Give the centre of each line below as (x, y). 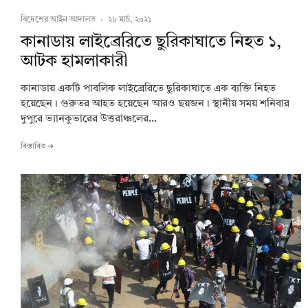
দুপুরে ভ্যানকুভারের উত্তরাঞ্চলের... (89, 120)
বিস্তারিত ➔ (37, 147)
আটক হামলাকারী (74, 62)
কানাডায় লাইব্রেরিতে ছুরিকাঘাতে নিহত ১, (151, 43)
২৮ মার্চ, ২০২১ (130, 20)
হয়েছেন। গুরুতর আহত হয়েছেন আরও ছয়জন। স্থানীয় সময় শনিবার (155, 104)
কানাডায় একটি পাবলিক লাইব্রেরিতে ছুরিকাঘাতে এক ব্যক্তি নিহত (148, 89)
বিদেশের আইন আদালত (58, 20)
